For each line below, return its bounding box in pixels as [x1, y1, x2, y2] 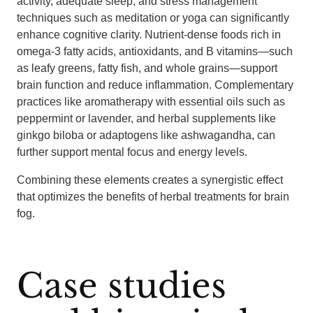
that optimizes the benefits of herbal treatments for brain [17, 191, 289, 203]
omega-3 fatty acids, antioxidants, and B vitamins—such [17, 45, 293, 57]
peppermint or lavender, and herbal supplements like [17, 112, 276, 124]
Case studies [17, 265, 226, 307]
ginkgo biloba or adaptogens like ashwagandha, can [17, 129, 275, 141]
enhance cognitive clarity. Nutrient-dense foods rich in [17, 29, 281, 41]
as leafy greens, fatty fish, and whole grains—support [17, 62, 277, 74]
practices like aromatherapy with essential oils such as [17, 96, 285, 108]
